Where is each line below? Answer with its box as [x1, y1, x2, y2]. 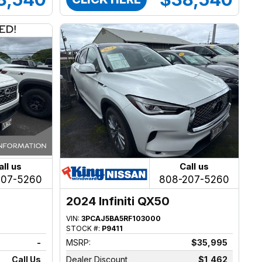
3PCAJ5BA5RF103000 [81, 213, 161, 223]
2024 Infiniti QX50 [66, 194, 170, 208]
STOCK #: [66, 223, 102, 233]
